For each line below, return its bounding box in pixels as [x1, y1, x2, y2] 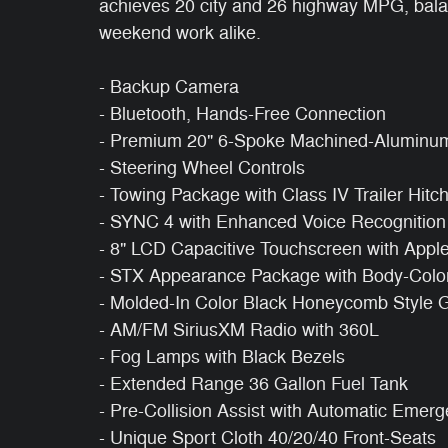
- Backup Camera [99, 76, 239, 98]
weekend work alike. [99, 22, 261, 44]
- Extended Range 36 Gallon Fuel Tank [99, 373, 408, 395]
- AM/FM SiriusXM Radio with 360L [99, 319, 379, 341]
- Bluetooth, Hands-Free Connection [99, 103, 386, 125]
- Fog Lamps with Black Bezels [99, 346, 345, 368]
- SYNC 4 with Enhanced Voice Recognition [99, 211, 446, 233]
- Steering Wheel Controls [99, 157, 305, 179]
